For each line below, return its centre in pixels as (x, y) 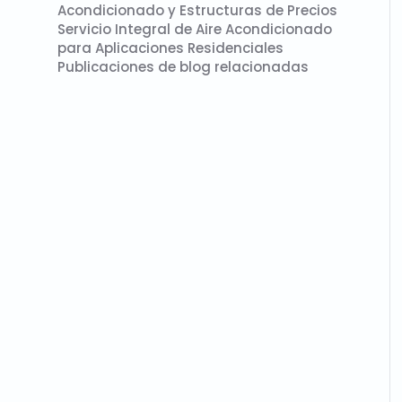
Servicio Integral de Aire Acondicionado (195, 29)
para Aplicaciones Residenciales (170, 48)
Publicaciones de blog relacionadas (183, 67)
